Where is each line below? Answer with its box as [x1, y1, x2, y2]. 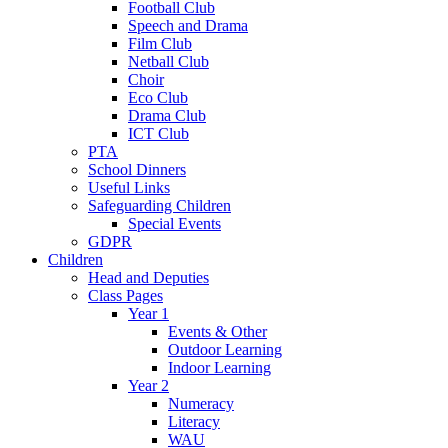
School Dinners [88, 160, 186, 178]
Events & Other [168, 322, 267, 340]
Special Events [128, 214, 221, 232]
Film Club [128, 34, 192, 52]
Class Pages [88, 286, 163, 304]
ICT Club [128, 124, 189, 142]
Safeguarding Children [88, 196, 231, 214]
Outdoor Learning [168, 340, 282, 358]
